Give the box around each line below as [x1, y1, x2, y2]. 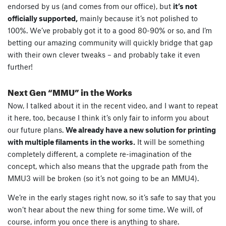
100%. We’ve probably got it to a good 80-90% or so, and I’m [8, 26, 212, 35]
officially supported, [8, 14, 78, 23]
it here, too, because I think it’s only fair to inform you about [8, 113, 209, 123]
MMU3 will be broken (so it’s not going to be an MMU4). [8, 174, 199, 183]
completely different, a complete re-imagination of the [8, 149, 192, 159]
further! [8, 62, 33, 72]
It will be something [135, 137, 205, 147]
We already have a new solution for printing [66, 125, 216, 135]
